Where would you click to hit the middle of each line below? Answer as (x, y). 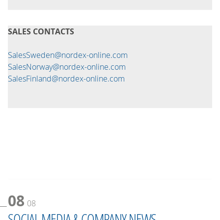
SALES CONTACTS (41, 32)
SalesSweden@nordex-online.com (68, 55)
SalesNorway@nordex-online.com (67, 67)
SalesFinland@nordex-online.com (66, 79)
